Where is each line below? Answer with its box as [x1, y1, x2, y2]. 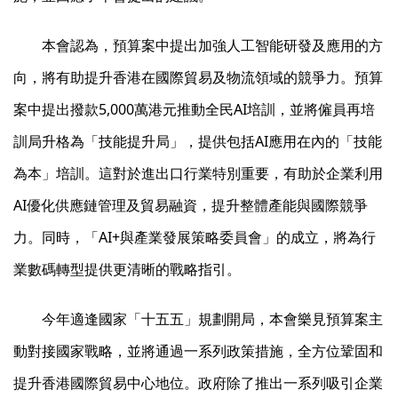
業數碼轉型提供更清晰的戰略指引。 [13, 259, 241, 279]
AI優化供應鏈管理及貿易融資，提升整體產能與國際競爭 [13, 195, 368, 215]
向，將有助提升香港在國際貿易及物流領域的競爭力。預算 [13, 68, 383, 87]
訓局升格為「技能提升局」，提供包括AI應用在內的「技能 [13, 131, 382, 151]
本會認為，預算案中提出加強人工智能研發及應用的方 [42, 36, 383, 55]
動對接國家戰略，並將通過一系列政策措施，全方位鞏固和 [13, 341, 383, 361]
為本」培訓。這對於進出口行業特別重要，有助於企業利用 [13, 163, 383, 183]
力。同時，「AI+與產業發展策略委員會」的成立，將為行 [13, 227, 376, 247]
